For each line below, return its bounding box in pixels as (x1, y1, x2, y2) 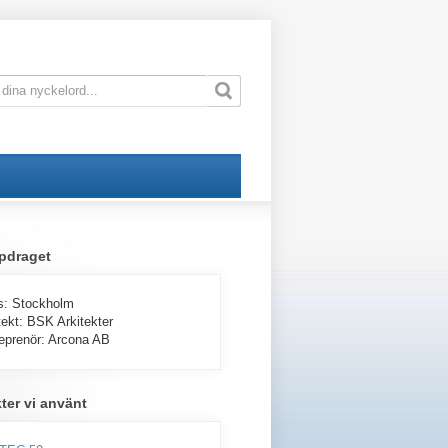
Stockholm (12, 296, 74, 311)
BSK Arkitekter (27, 314, 113, 329)
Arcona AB (48, 332, 110, 347)
